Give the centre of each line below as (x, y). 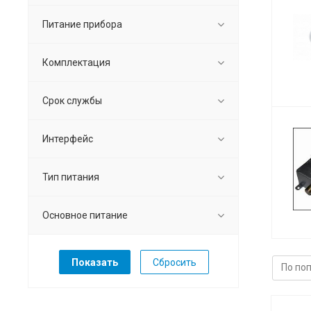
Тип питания (71, 177)
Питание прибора (82, 25)
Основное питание (85, 216)
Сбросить (174, 263)
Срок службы (72, 101)
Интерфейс (68, 139)
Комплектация (76, 63)
